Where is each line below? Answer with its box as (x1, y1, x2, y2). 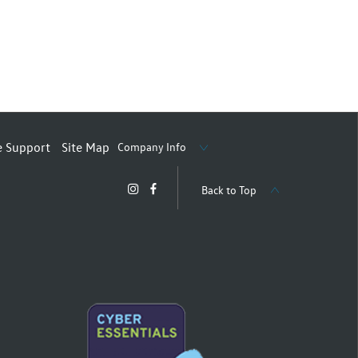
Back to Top (201, 181, 257, 197)
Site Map (62, 138, 109, 155)
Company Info (117, 138, 186, 154)
